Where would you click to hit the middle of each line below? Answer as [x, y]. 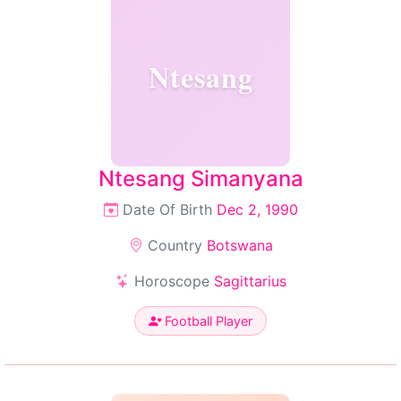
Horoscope [171, 281]
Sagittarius [250, 281]
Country [175, 245]
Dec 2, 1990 [257, 209]
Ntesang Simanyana [200, 179]
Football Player [207, 321]
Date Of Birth [167, 209]
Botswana [239, 245]
